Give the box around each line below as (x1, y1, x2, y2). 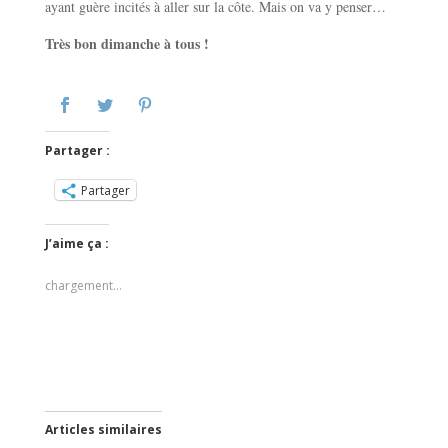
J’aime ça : (44, 235, 109, 253)
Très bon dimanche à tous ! (44, 33, 209, 55)
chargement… (44, 277, 122, 295)
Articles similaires (44, 421, 162, 439)
